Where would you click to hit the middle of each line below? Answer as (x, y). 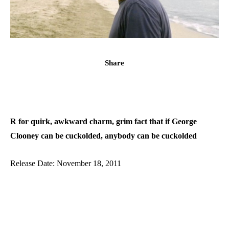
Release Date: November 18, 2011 (66, 163)
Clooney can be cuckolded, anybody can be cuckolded (104, 135)
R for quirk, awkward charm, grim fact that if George (104, 121)
